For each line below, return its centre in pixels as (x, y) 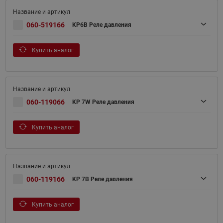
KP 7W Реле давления (103, 102)
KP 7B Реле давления (102, 179)
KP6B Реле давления (102, 25)
